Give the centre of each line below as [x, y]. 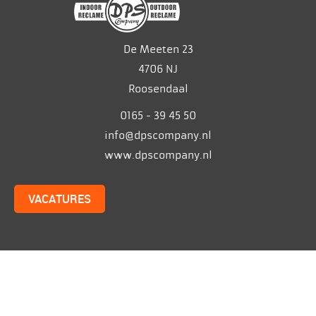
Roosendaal [158, 89]
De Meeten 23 [158, 49]
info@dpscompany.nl [158, 135]
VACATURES [60, 199]
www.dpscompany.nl [158, 155]
